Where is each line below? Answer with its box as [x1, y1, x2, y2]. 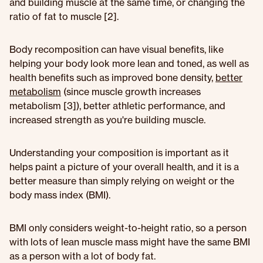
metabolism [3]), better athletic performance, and [9, 100, 225, 112]
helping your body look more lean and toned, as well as [9, 58, 249, 69]
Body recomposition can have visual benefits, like [9, 43, 224, 55]
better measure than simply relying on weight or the [9, 175, 234, 187]
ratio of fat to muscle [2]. [9, 11, 119, 22]
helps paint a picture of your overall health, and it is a [9, 161, 239, 173]
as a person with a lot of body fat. [9, 250, 156, 262]
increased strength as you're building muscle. [9, 114, 205, 126]
